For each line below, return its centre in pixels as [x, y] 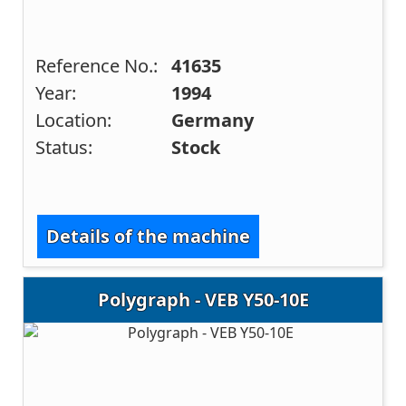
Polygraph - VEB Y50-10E [203, 299]
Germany [213, 120]
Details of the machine [149, 237]
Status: [64, 147]
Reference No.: [97, 65]
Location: [74, 120]
